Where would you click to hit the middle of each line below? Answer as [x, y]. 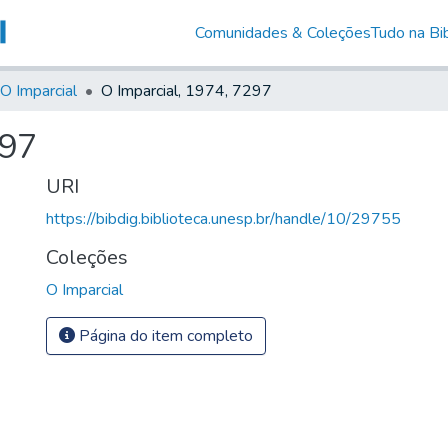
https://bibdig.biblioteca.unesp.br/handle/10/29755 [223, 218]
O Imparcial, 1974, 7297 [186, 90]
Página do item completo [164, 335]
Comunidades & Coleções [282, 32]
